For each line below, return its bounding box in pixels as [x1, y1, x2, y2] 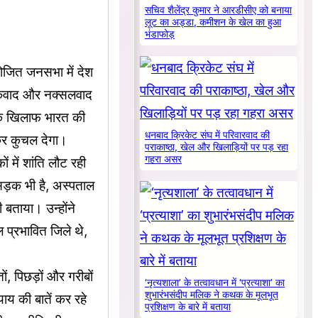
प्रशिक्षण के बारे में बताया [145, 301, 231, 313]
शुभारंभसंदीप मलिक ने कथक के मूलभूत [145, 289, 279, 301]
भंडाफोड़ [145, 28, 175, 40]
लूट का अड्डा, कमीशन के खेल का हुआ [145, 16, 282, 28]
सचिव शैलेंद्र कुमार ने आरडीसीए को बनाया [145, 4, 292, 16]
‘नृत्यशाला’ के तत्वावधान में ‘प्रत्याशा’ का [145, 277, 285, 289]
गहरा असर [145, 153, 182, 165]
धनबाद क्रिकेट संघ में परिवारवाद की [145, 129, 270, 141]
